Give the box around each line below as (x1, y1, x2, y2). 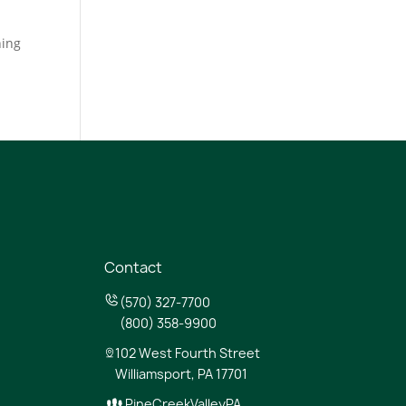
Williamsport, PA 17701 (115, 364, 248, 382)
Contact (104, 256, 163, 277)
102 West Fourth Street (115, 343, 268, 362)
